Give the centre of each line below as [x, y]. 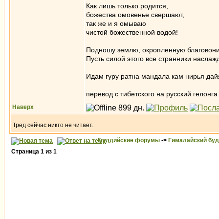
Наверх [23, 107]
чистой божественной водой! [132, 32]
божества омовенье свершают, [135, 15]
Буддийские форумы [129, 140]
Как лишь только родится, [127, 6]
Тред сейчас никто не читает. [53, 125]
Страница [26, 152]
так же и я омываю [116, 23]
